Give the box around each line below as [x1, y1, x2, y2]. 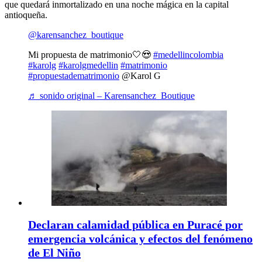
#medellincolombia [153, 50, 223, 60]
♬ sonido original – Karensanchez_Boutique [28, 91, 195, 101]
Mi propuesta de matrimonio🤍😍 [28, 50, 153, 60]
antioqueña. [5, 10, 47, 20]
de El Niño [28, 246, 81, 260]
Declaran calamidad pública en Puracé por [28, 218, 243, 232]
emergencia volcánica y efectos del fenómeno [28, 232, 253, 246]
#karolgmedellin [58, 60, 118, 71]
